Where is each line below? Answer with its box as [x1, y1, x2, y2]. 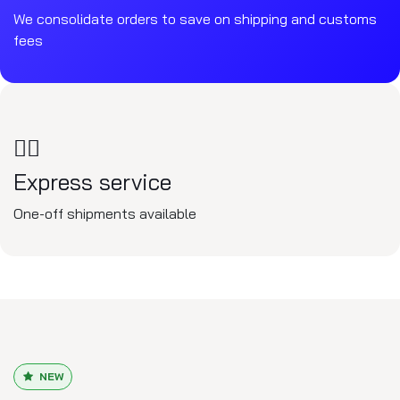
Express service [13, 167, 171, 196]
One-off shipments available [13, 204, 196, 222]
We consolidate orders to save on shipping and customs [13, 9, 377, 28]
